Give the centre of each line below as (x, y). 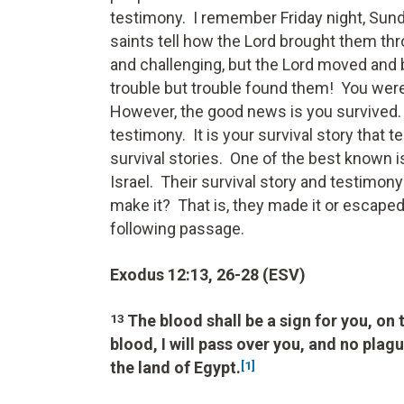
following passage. (177, 228)
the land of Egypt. (175, 367)
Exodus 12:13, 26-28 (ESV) (208, 274)
